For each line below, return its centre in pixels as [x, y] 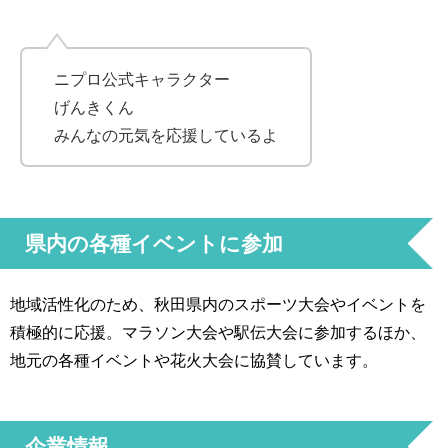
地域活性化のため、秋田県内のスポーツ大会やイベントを [218, 303]
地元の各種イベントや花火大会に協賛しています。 [194, 359]
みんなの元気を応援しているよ [166, 134]
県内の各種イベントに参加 [154, 244]
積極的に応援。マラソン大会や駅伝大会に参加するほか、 [218, 331]
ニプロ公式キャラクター [142, 78]
